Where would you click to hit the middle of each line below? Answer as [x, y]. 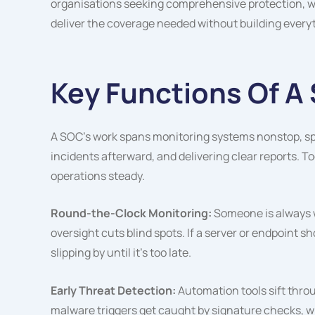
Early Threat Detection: [114, 290]
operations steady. [98, 175]
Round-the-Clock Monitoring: [132, 213]
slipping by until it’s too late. [121, 253]
